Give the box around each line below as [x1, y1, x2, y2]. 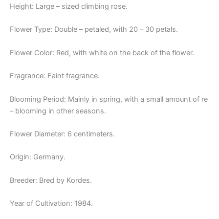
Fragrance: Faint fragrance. [10, 71, 100, 81]
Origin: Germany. [10, 153, 66, 162]
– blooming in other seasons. [10, 106, 106, 115]
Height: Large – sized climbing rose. [10, 2, 128, 11]
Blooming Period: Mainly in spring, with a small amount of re [10, 94, 208, 104]
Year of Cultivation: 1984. [10, 198, 93, 208]
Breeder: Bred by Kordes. [10, 175, 92, 185]
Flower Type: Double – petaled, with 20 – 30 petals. [10, 25, 178, 34]
